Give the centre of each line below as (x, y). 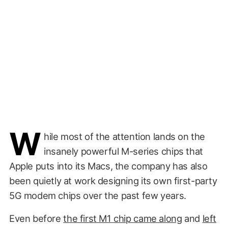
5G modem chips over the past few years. (97, 195)
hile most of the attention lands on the (125, 136)
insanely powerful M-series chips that (123, 151)
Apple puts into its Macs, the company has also (108, 166)
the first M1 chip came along (123, 218)
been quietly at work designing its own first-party (113, 180)
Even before (36, 218)
